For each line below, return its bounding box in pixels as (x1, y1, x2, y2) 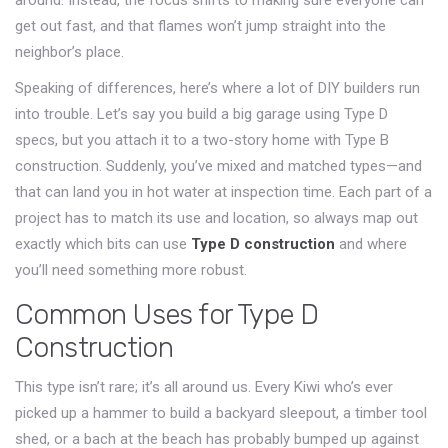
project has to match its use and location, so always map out (15, 209, 418, 228)
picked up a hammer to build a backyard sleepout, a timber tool (15, 404, 427, 423)
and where (335, 235, 407, 254)
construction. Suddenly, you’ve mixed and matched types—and (15, 157, 422, 176)
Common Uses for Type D (15, 298, 319, 332)
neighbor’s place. (15, 43, 124, 62)
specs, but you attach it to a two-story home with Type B (15, 131, 389, 150)
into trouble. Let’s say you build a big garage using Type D (15, 105, 388, 124)
